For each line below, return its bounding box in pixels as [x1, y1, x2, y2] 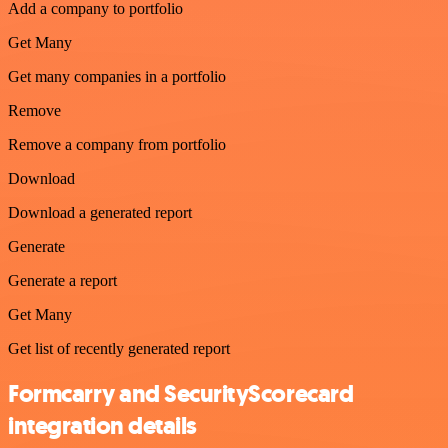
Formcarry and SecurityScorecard [8, 377, 354, 410]
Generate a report [8, 271, 117, 289]
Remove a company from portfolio [8, 135, 226, 153]
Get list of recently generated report [8, 339, 230, 357]
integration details [8, 409, 197, 442]
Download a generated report [8, 203, 192, 221]
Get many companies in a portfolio [8, 67, 226, 85]
